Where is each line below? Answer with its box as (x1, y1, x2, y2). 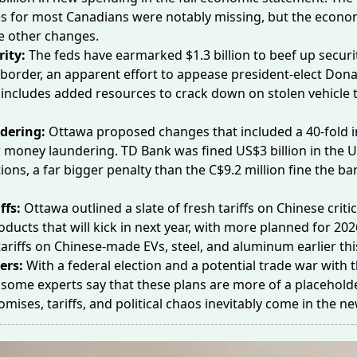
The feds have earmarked (29, 46, 186, 64)
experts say (37, 276, 106, 293)
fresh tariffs (183, 199, 254, 217)
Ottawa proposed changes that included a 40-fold (49, 123, 351, 140)
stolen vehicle (268, 84, 350, 102)
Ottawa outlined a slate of (24, 199, 183, 217)
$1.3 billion (186, 46, 250, 64)
